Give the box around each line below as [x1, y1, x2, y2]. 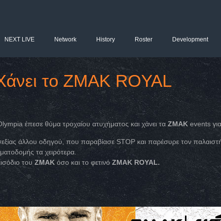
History [96, 36, 115, 43]
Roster [135, 36, 152, 43]
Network [54, 36, 76, 43]
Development [172, 36, 208, 43]
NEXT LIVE [4, 36, 35, 43]
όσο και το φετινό [55, 158, 112, 166]
